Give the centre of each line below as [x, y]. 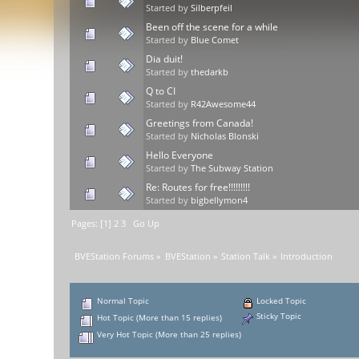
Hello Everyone [180, 155]
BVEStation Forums [115, 257]
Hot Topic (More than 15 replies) [159, 317]
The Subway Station [232, 169]
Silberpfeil [212, 8]
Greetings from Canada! [200, 123]
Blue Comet [215, 40]
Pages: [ [88, 224]
